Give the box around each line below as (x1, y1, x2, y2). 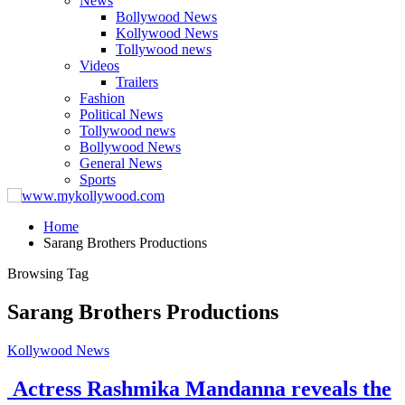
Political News (80, 107, 163, 122)
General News (80, 155, 162, 171)
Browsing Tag (7, 266, 89, 281)
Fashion (80, 90, 125, 106)
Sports (80, 172, 116, 187)
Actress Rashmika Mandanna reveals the (7, 376, 391, 400)
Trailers (116, 74, 158, 89)
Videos (80, 58, 119, 73)
